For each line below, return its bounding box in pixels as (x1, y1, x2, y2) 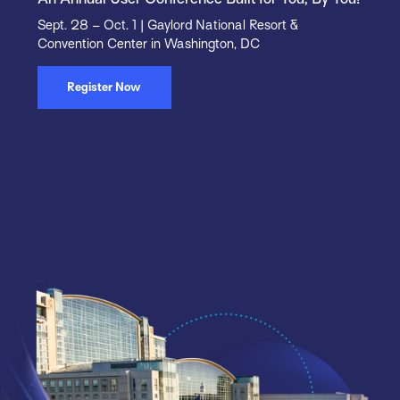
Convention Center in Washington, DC (37, 37, 260, 52)
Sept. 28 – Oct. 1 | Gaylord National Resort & (37, 18, 298, 33)
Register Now (67, 80, 142, 95)
